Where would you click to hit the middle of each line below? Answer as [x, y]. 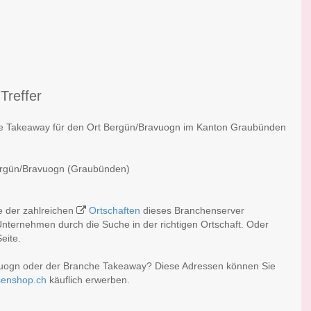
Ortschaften [115, 211]
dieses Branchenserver [192, 211]
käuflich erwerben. [88, 280]
